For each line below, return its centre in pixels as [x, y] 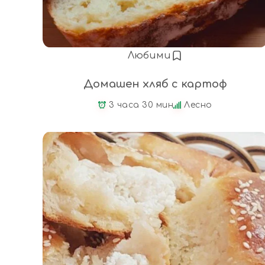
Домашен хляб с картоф [155, 84]
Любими [149, 56]
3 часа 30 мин [141, 105]
